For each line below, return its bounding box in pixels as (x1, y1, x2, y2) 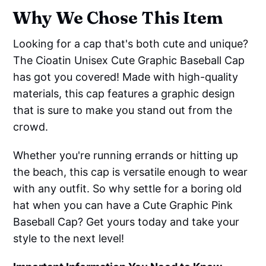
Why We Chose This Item (12, 7, 223, 28)
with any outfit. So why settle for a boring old (13, 182, 242, 195)
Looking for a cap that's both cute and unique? (13, 37, 249, 50)
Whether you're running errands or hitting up (13, 148, 239, 161)
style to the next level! (13, 232, 125, 245)
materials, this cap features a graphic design (13, 87, 236, 100)
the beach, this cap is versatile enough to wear (13, 165, 248, 178)
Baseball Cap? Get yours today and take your (13, 215, 240, 228)
